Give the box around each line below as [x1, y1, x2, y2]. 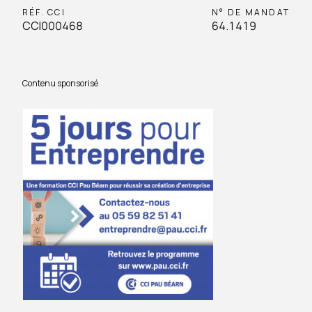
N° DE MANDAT [212, 6, 290, 18]
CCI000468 [22, 18, 83, 33]
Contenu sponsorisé [22, 77, 98, 89]
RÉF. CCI [22, 6, 65, 18]
